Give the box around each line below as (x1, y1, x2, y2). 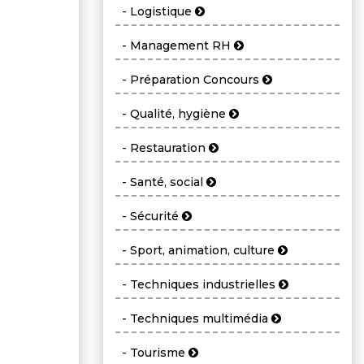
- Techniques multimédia (115, 311, 271, 327)
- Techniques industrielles (115, 277, 279, 292)
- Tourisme (115, 345, 188, 361)
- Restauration (115, 141, 209, 156)
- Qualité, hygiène (115, 106, 229, 122)
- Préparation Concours (115, 72, 262, 88)
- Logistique (115, 4, 195, 19)
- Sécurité (115, 209, 182, 224)
